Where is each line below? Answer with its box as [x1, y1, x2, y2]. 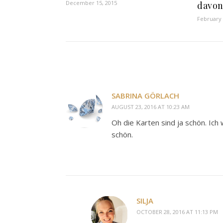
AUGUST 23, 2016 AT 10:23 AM [111, 103, 190, 111]
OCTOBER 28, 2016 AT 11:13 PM [136, 208, 218, 216]
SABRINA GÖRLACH [111, 91, 179, 101]
